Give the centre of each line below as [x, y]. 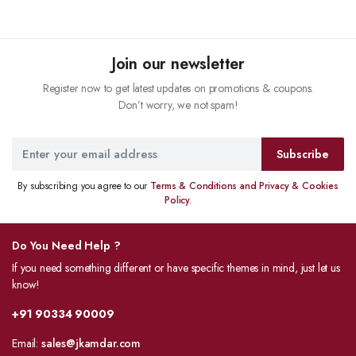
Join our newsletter [178, 64]
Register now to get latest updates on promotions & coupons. [178, 88]
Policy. [178, 200]
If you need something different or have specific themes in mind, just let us [176, 268]
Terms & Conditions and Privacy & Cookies [244, 186]
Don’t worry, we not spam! [178, 105]
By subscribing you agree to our [84, 186]
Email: [27, 343]
